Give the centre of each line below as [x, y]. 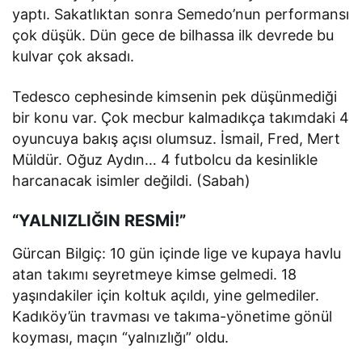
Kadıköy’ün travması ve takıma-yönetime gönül [173, 317]
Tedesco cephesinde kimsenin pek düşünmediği [175, 97]
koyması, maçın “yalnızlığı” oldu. [121, 338]
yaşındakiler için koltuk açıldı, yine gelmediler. [166, 296]
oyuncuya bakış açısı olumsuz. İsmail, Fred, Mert [177, 139]
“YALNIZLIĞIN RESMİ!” [99, 221]
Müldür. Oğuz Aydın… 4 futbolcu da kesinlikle [165, 160]
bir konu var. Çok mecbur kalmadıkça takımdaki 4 [181, 118]
